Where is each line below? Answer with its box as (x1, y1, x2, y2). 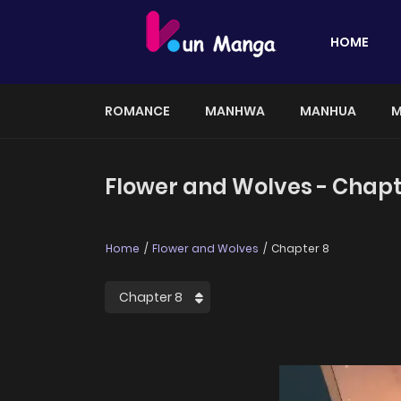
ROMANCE (105, 102, 170, 120)
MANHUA (300, 102, 356, 120)
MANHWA (205, 102, 265, 120)
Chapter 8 (269, 241, 329, 257)
